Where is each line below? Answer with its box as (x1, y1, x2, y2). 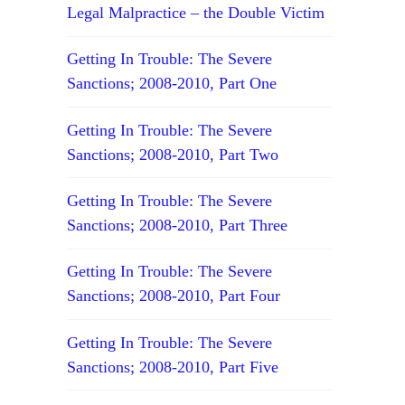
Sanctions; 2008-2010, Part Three (67, 216, 288, 235)
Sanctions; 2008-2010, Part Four (67, 287, 281, 306)
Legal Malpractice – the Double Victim (67, 3, 325, 22)
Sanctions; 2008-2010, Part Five (67, 357, 279, 376)
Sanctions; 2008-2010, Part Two (67, 145, 279, 164)
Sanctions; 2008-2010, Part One (67, 74, 278, 93)
